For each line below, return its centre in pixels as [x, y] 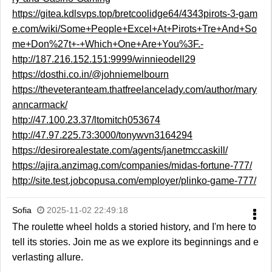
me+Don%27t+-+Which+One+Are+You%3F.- [107, 44]
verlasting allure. [47, 257]
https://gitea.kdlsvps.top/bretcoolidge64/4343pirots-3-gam [134, 14]
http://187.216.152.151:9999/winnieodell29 [104, 59]
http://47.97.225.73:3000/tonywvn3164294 [102, 135]
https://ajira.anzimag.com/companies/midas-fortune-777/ [132, 166]
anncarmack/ [39, 105]
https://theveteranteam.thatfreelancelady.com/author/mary [134, 90]
